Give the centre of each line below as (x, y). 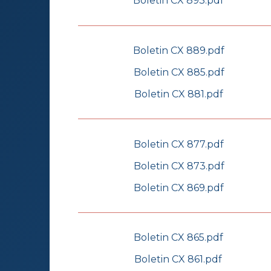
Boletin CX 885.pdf (179, 72)
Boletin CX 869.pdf (179, 188)
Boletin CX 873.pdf (179, 166)
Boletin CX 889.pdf (179, 50)
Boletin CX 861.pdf (178, 260)
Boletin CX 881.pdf (179, 94)
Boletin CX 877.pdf (179, 144)
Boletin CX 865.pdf (178, 238)
